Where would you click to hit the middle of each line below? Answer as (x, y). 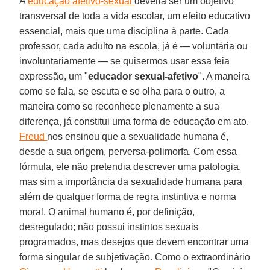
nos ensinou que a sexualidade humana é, (138, 136)
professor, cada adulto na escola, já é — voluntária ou (134, 46)
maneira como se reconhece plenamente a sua (120, 106)
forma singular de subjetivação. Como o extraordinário (135, 257)
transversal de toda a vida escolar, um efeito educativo (135, 16)
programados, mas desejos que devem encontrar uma (134, 242)
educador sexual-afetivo (143, 76)
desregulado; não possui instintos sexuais (109, 227)
